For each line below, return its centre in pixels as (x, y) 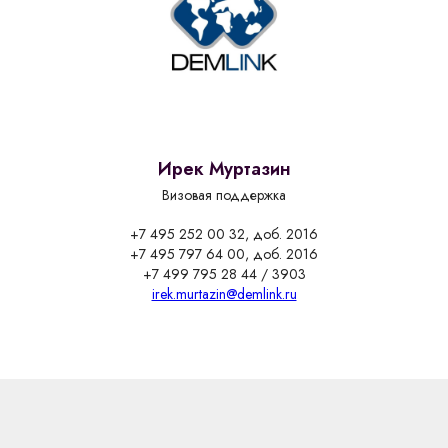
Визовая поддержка (224, 194)
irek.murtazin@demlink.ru (224, 293)
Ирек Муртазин (224, 168)
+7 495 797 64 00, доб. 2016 (224, 253)
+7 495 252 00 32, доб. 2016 (224, 233)
